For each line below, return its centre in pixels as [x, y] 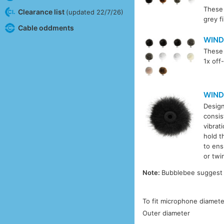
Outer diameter [166, 213]
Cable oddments [46, 27]
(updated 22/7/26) [94, 12]
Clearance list [42, 11]
